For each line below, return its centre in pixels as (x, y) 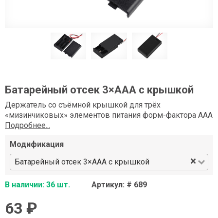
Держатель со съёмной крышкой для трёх (83, 105)
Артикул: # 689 (119, 185)
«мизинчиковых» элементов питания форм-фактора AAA (109, 115)
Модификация (37, 145)
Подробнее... (27, 126)
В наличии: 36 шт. (37, 185)
